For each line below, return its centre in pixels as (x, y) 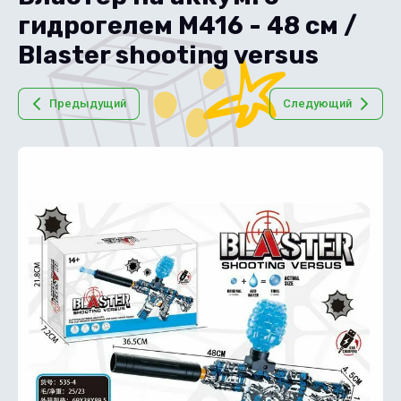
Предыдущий (88, 103)
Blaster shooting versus (168, 55)
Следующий (317, 103)
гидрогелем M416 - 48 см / (188, 26)
